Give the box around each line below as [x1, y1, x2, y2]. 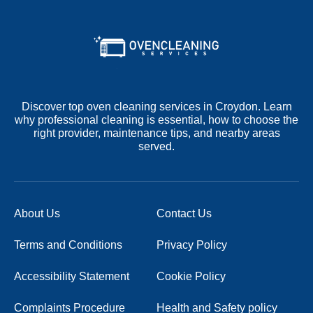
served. [138, 140, 175, 152]
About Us [14, 207, 60, 219]
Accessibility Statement [14, 270, 129, 282]
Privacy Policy [156, 238, 227, 251]
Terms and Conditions [14, 238, 122, 251]
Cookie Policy [156, 270, 226, 282]
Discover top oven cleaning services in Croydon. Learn [21, 100, 292, 112]
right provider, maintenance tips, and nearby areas [33, 126, 280, 139]
